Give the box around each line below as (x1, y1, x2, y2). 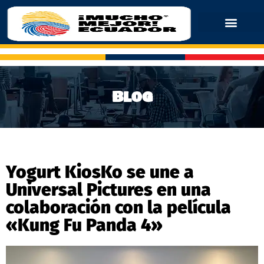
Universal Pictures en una (6, 179, 211, 200)
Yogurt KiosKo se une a (6, 161, 194, 183)
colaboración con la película (6, 196, 231, 218)
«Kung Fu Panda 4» (6, 214, 163, 236)
